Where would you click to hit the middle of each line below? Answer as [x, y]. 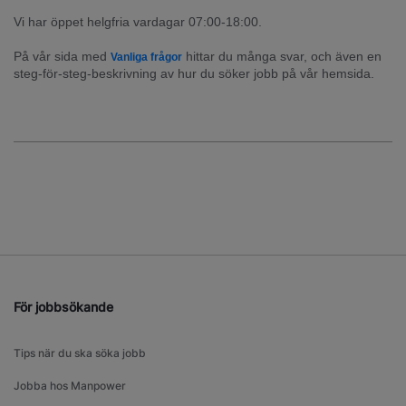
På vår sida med [62, 57]
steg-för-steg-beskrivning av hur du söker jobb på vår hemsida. [194, 74]
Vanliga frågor [146, 58]
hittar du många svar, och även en [282, 57]
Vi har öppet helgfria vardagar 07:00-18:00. [138, 22]
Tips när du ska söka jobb [80, 353]
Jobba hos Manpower [70, 386]
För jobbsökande [63, 307]
